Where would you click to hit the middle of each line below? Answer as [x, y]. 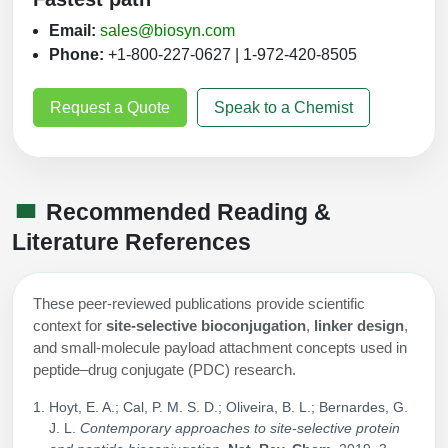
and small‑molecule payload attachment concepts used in [220, 347]
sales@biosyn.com [167, 31]
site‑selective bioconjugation [206, 325]
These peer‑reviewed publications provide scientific [199, 303]
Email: [72, 31]
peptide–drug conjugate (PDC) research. [164, 369]
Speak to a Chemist [283, 107]
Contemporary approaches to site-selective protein [240, 427]
